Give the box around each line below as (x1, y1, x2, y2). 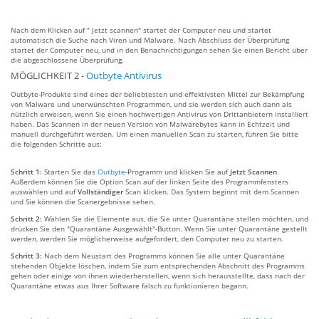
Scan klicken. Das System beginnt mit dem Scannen (123, 186, 299, 197)
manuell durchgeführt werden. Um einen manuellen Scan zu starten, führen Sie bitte (11, 128, 298, 139)
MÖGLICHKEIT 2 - (11, 69, 86, 82)
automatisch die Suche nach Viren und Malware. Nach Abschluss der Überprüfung (11, 34, 289, 45)
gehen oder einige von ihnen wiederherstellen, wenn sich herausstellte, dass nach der (11, 270, 305, 281)
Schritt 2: (11, 213, 44, 224)
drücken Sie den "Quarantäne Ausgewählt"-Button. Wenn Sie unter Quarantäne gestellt (11, 223, 308, 234)
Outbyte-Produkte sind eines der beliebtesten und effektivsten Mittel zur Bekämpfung (11, 88, 304, 99)
